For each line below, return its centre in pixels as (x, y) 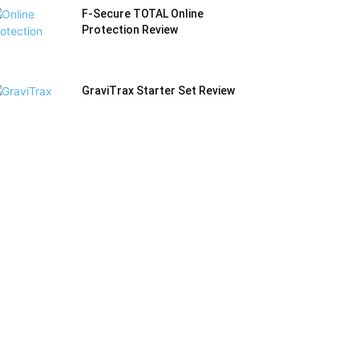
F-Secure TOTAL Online (143, 14)
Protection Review (130, 30)
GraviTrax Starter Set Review (158, 91)
